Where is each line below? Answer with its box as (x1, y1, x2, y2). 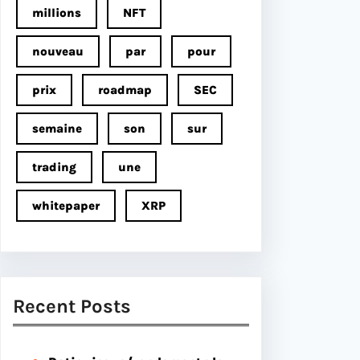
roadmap (98, 82, 152, 97)
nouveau (32, 43, 84, 59)
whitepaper (32, 198, 100, 213)
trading (32, 159, 76, 174)
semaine (32, 121, 82, 136)
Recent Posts (13, 294, 131, 317)
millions (32, 5, 81, 20)
